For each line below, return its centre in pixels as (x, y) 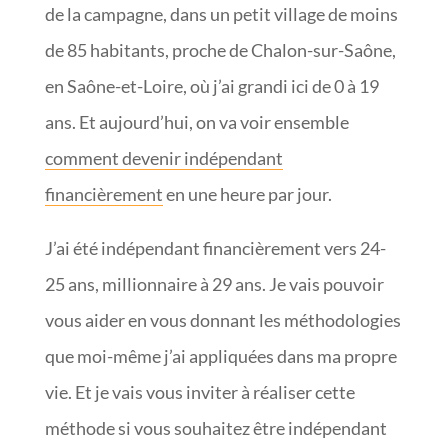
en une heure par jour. (247, 194)
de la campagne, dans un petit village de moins (221, 14)
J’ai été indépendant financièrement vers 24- (215, 248)
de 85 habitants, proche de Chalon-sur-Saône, (220, 50)
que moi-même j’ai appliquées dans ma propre (220, 356)
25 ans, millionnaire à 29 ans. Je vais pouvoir (214, 284)
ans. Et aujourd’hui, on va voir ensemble (196, 122)
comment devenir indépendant (163, 158)
